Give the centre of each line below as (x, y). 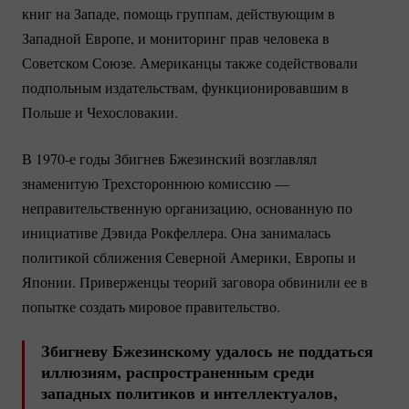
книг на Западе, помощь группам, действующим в (178, 14)
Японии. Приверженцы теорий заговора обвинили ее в (195, 282)
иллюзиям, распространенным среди (178, 372)
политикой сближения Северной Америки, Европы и (189, 257)
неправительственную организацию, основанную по (187, 208)
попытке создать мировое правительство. (151, 307)
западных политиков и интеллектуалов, (189, 393)
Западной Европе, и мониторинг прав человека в (176, 38)
